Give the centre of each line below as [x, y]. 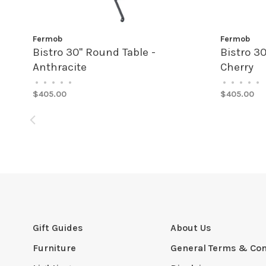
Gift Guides [58, 228]
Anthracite [60, 67]
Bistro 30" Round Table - [94, 52]
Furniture [54, 248]
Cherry [237, 67]
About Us [191, 228]
